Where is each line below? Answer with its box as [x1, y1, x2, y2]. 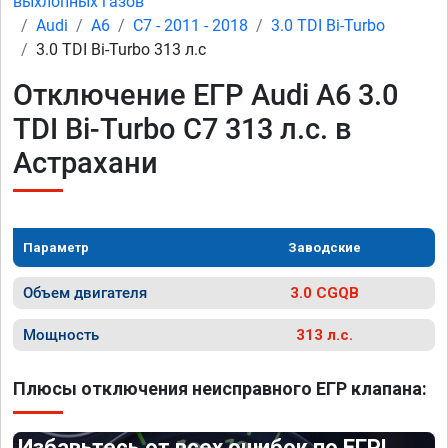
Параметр [23, 240, 89, 255]
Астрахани [13, 146, 158, 180]
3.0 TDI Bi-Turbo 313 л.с [36, 40, 206, 59]
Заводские [288, 240, 361, 255]
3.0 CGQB [290, 284, 359, 302]
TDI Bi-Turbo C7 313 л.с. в [13, 112, 352, 146]
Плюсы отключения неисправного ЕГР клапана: [13, 378, 427, 399]
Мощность [23, 326, 99, 344]
